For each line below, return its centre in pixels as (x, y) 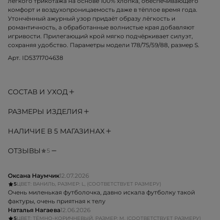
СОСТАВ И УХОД (38, 92)
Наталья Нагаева (34, 210)
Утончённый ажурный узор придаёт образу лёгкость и (92, 19)
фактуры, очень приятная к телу (57, 201)
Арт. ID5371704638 (36, 58)
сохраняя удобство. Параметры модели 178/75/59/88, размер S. (104, 45)
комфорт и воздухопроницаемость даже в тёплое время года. (103, 10)
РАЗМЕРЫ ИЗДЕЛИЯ (45, 112)
